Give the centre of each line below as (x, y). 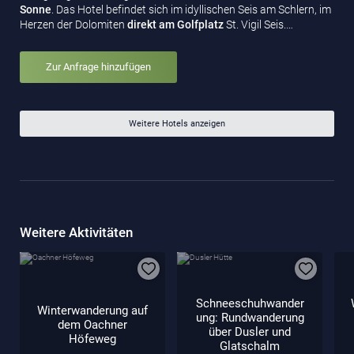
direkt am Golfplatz (175, 25)
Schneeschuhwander (250, 303)
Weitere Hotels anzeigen (177, 123)
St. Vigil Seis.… (258, 25)
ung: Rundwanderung (250, 317)
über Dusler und (250, 331)
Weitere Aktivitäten (76, 232)
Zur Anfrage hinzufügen (98, 67)
